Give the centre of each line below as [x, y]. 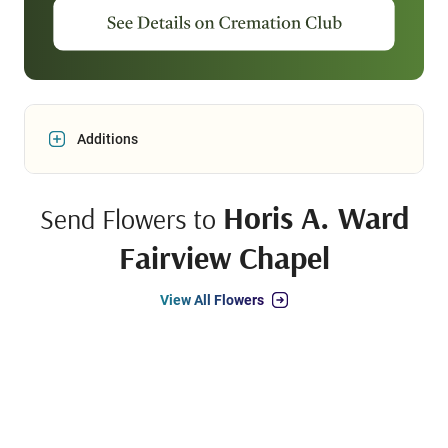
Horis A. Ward [315, 217]
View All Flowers [212, 300]
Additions [107, 139]
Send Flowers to [131, 219]
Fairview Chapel [224, 257]
